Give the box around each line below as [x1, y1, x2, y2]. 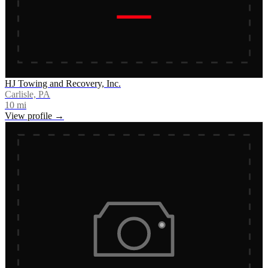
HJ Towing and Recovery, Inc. [5, 78, 121, 89]
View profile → [5, 110, 64, 121]
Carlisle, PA [5, 89, 50, 99]
